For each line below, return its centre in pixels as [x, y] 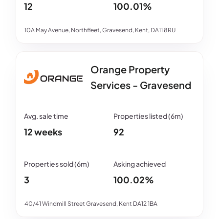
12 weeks [43, 131]
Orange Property [130, 69]
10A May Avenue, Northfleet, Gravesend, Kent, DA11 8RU [100, 30]
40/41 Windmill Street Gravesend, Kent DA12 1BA [91, 203]
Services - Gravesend [141, 85]
